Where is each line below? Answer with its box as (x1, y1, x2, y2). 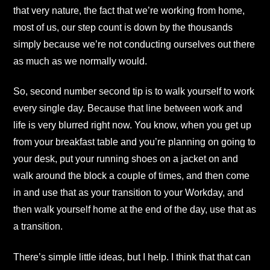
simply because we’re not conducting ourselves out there (13, 39, 255, 49)
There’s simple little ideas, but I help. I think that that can (13, 251, 251, 262)
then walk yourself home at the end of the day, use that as (13, 204, 256, 215)
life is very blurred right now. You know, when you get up (13, 120, 251, 131)
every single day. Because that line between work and (13, 103, 242, 114)
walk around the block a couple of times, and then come (13, 171, 250, 181)
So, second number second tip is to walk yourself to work (13, 86, 254, 97)
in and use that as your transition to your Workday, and (13, 187, 243, 198)
